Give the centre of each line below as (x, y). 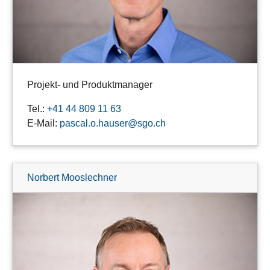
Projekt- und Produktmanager (90, 84)
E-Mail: (43, 123)
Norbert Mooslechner (72, 177)
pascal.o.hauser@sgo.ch (113, 123)
